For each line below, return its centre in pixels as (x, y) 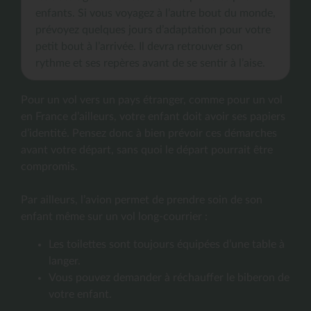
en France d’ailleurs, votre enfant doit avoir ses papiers (153, 116)
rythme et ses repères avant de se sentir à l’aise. (150, 63)
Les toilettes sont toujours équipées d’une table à (167, 244)
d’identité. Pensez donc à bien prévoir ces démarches (149, 133)
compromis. (49, 166)
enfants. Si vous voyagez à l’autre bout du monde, (155, 13)
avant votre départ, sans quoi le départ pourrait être (147, 150)
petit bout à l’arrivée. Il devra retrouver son (139, 46)
